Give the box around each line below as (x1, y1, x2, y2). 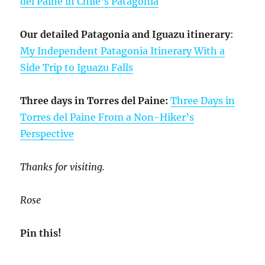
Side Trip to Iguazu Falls (20, 62, 134, 74)
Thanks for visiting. (20, 161, 105, 173)
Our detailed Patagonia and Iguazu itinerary (20, 28, 231, 41)
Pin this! (20, 227, 62, 240)
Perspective (20, 128, 75, 140)
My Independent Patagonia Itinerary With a (20, 45, 225, 57)
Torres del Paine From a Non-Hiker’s (20, 111, 195, 124)
